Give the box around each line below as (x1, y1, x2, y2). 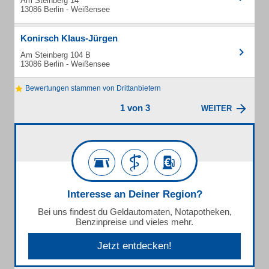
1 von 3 (119, 103, 150, 113)
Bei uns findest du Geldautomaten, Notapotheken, (37, 207, 232, 217)
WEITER (201, 104, 232, 113)
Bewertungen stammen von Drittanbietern (23, 84, 161, 92)
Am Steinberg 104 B (20, 50, 91, 59)
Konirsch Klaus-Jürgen (20, 33, 118, 43)
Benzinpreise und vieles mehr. (76, 217, 193, 228)
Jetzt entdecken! (97, 240, 172, 252)
